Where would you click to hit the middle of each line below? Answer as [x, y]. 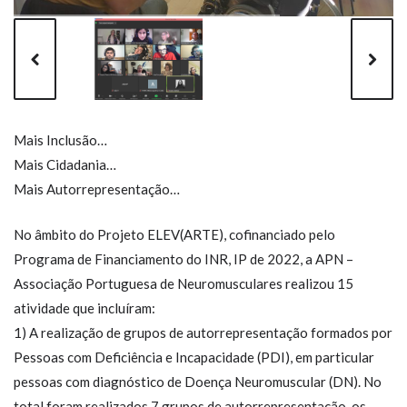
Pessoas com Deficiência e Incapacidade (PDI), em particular [194, 357]
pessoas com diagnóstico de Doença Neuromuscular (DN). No [198, 381]
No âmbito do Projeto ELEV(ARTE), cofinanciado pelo [174, 234]
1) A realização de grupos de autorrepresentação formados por [203, 332]
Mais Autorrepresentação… [97, 189]
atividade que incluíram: [84, 308]
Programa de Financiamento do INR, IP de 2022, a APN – [184, 258]
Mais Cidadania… [65, 164]
